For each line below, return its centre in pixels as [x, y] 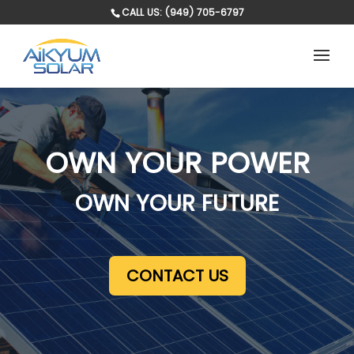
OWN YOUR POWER [177, 163]
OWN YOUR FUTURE [177, 203]
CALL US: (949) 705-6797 [183, 12]
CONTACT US [177, 275]
